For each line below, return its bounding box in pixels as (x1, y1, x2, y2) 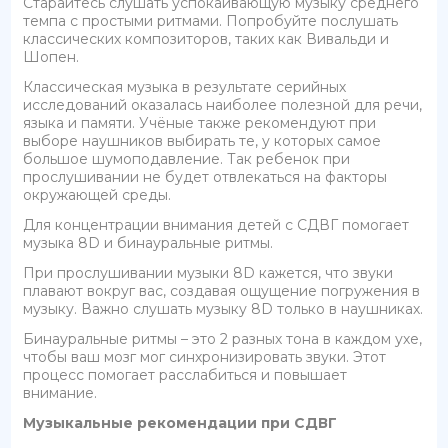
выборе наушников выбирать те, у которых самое (23, 131, 382, 150)
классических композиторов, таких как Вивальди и (23, 29, 390, 48)
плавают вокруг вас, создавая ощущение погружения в (23, 281, 421, 300)
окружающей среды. (23, 185, 172, 204)
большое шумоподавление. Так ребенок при (23, 149, 351, 168)
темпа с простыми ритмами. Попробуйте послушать (23, 11, 399, 30)
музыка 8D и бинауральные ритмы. (23, 233, 274, 252)
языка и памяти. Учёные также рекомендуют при (23, 113, 377, 132)
